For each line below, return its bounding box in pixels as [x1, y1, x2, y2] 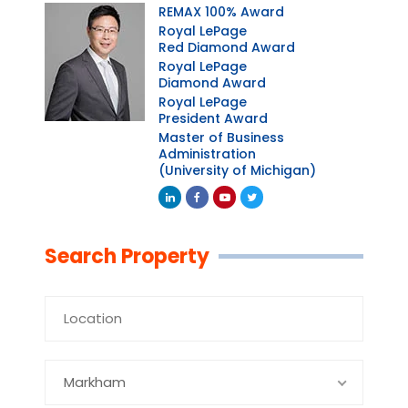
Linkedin [161, 209, 213, 229]
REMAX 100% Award [158, 2, 284, 21]
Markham [64, 372, 126, 392]
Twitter [243, 209, 291, 229]
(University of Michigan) [158, 160, 316, 179]
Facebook [189, 209, 255, 229]
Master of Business [158, 127, 284, 147]
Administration [158, 144, 256, 163]
